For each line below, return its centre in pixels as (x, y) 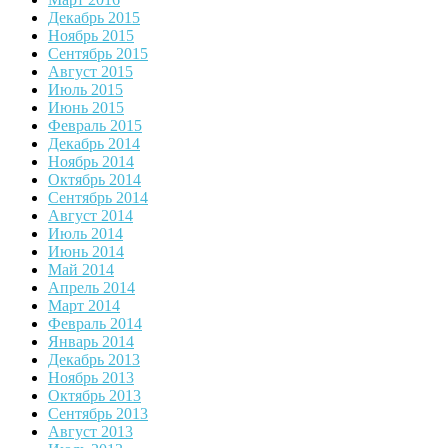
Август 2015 (90, 72)
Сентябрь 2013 (98, 414)
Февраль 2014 (95, 324)
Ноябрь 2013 (91, 378)
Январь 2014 (91, 342)
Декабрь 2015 (94, 18)
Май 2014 (81, 270)
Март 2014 (84, 306)
